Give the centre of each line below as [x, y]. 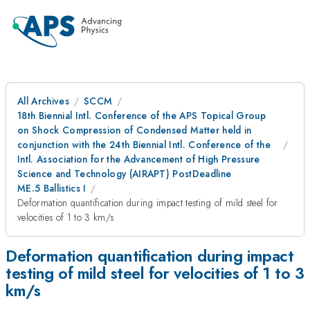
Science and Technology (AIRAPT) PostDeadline [125, 174]
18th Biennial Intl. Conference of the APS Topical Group [142, 116]
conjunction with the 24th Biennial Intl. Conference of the [144, 145]
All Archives [43, 101]
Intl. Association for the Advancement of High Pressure [139, 159]
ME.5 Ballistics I [52, 188]
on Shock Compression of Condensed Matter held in [135, 130]
